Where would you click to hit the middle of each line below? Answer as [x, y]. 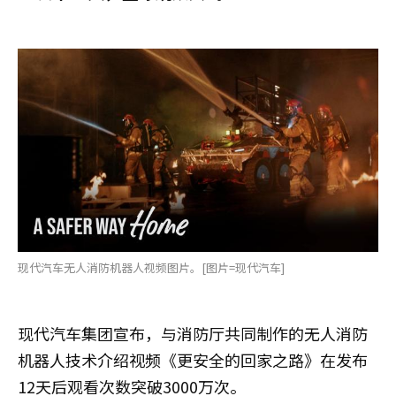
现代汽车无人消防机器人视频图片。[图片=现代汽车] [151, 267]
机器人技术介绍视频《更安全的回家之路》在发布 [193, 359]
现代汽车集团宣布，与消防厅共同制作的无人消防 [193, 333]
